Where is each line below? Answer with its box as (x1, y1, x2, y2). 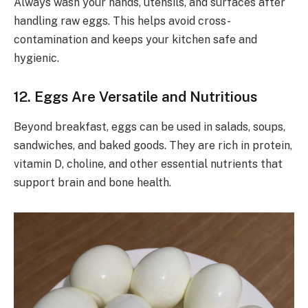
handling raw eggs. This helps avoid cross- (14, 14, 231, 27)
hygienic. (14, 51, 59, 65)
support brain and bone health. (14, 175, 171, 189)
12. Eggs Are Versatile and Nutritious (14, 87, 257, 105)
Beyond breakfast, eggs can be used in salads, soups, (14, 120, 285, 133)
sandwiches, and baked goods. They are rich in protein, (14, 138, 292, 152)
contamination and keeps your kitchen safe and (14, 32, 257, 46)
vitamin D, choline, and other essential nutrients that (14, 157, 283, 170)
